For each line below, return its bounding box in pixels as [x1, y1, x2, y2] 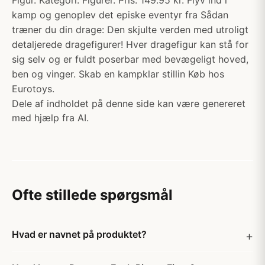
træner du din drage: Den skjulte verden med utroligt [12, 24, 248, 35]
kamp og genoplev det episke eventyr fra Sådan [12, 9, 228, 21]
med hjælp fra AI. [12, 112, 89, 124]
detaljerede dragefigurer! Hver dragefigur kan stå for [12, 38, 248, 50]
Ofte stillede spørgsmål [12, 186, 173, 203]
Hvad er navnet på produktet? [12, 228, 147, 240]
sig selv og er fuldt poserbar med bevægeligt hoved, [12, 53, 248, 65]
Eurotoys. [12, 83, 54, 95]
